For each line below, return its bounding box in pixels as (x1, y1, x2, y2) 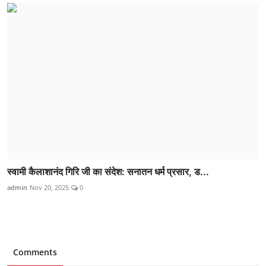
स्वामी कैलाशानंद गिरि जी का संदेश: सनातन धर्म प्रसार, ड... (7, 165, 209, 178)
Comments (13, 246, 57, 258)
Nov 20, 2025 (30, 182, 69, 192)
